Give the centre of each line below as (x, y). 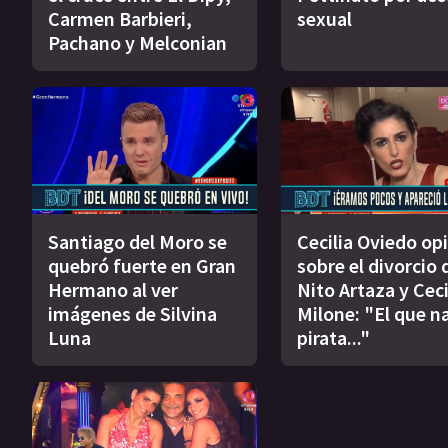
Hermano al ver (113, 289)
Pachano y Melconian (137, 43)
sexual (324, 19)
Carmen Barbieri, (120, 19)
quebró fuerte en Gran (142, 265)
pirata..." (333, 337)
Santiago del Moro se (137, 241)
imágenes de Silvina (132, 313)
